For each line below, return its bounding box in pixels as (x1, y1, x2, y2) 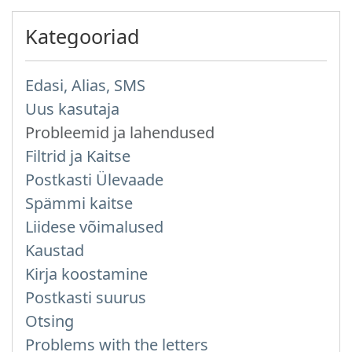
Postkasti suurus (25, 287, 146, 308)
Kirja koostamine (25, 263, 148, 284)
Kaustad (25, 240, 84, 261)
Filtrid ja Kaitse (25, 145, 130, 167)
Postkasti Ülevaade (25, 169, 163, 190)
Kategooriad (25, 23, 140, 49)
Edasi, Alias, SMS (25, 75, 145, 96)
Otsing (25, 310, 74, 332)
